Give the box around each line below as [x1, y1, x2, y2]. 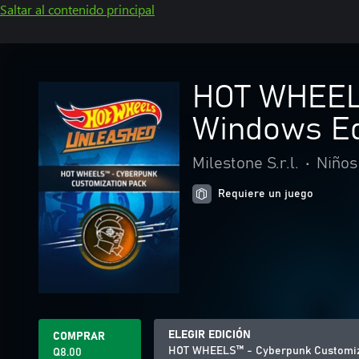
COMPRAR [53, 331, 105, 342]
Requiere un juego [218, 188, 313, 200]
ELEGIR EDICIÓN [168, 329, 251, 341]
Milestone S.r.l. [192, 155, 299, 171]
